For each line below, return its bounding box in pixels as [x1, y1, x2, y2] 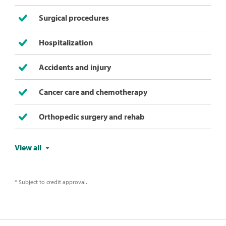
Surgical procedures [38, 13, 109, 23]
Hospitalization [38, 37, 93, 48]
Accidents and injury [38, 62, 111, 73]
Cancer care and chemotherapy [38, 87, 147, 97]
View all [14, 142, 41, 153]
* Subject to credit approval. [14, 178, 87, 186]
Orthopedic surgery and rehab [38, 111, 145, 122]
